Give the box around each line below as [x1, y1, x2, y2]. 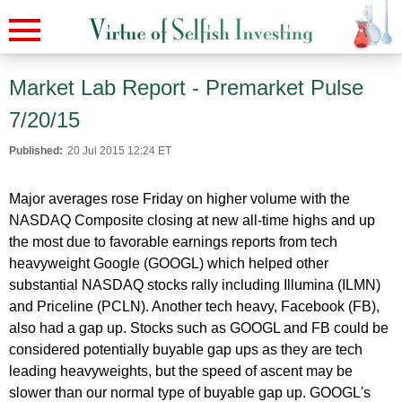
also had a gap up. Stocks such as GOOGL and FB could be [9, 320, 389, 336]
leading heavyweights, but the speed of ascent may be [9, 363, 353, 379]
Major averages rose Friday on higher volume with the [9, 191, 350, 206]
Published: [9, 144, 63, 157]
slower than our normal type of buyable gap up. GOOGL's [9, 385, 371, 400]
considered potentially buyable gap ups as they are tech [9, 342, 363, 357]
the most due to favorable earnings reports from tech [9, 234, 337, 249]
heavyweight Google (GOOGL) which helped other [9, 256, 328, 271]
